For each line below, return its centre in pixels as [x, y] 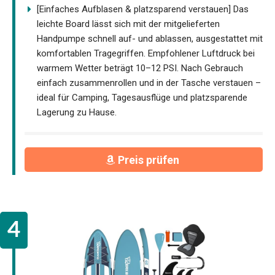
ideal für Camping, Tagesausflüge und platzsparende [142, 97]
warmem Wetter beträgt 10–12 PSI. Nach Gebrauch [140, 68]
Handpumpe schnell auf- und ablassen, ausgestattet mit [150, 38]
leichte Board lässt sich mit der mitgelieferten [128, 24]
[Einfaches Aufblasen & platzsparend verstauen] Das [143, 9]
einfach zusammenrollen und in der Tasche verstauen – [149, 83]
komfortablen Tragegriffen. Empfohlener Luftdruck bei [146, 53]
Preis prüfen [149, 160]
